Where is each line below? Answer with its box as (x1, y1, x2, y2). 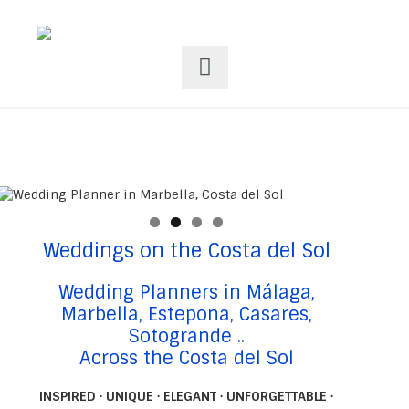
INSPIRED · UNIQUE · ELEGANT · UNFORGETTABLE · (39, 388, 333, 404)
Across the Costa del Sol (79, 346, 294, 370)
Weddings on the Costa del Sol (42, 237, 330, 264)
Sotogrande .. (128, 324, 245, 348)
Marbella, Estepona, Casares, (60, 302, 312, 326)
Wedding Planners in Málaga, (58, 280, 315, 304)
